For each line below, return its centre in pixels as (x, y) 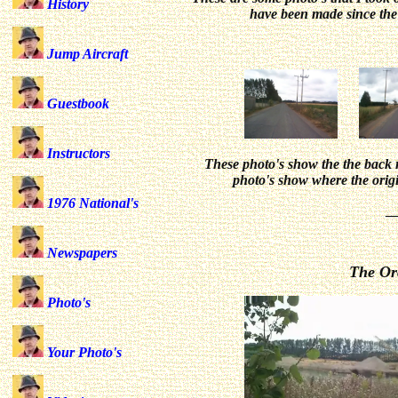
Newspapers (80, 253)
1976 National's (91, 203)
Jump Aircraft (86, 54)
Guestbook (76, 103)
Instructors (77, 153)
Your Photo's (83, 352)
